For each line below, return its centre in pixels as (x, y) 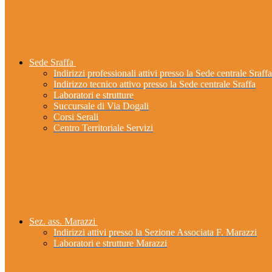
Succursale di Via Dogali (101, 106)
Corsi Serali (76, 117)
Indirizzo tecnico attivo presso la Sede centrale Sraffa (155, 84)
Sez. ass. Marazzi (62, 222)
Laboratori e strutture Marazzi (110, 243)
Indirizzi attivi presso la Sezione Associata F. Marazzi (155, 233)
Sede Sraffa (51, 63)
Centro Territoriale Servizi (103, 128)
